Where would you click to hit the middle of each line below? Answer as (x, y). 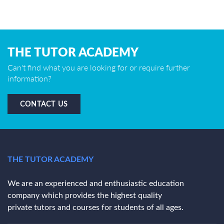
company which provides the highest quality (85, 195)
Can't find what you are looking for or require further (99, 67)
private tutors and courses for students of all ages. (95, 207)
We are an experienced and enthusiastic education (96, 183)
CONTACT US (44, 103)
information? (29, 78)
